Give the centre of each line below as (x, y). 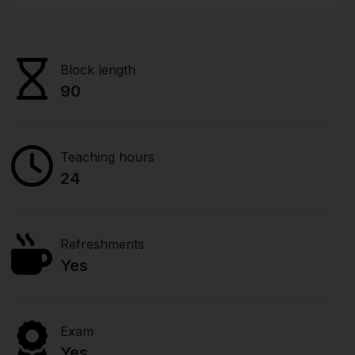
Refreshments (102, 244)
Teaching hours (107, 157)
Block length (98, 70)
